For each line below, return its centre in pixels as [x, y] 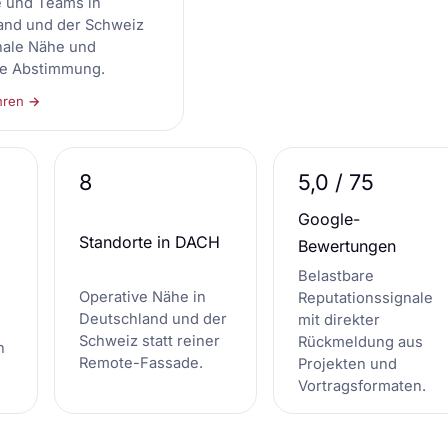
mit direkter [339, 320]
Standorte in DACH [149, 242]
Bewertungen [347, 245]
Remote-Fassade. [141, 362]
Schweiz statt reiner [149, 340]
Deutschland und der [153, 318]
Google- [329, 218]
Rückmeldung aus [360, 342]
